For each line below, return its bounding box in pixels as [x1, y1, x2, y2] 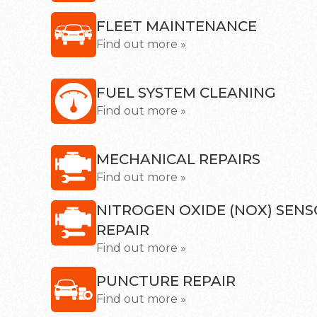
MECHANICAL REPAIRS [96, 151, 260, 168]
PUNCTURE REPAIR [96, 272, 236, 289]
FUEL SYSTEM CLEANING [96, 84, 276, 101]
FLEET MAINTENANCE [96, 18, 257, 35]
